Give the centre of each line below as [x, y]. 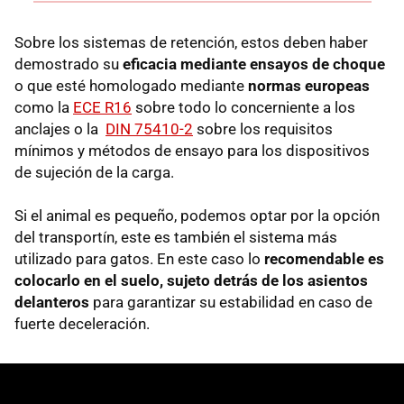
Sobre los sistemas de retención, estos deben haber [191, 42]
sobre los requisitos [263, 129]
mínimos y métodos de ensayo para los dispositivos [192, 150]
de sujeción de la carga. [94, 172]
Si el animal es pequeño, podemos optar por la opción [197, 215]
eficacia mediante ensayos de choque [254, 64]
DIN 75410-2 [149, 129]
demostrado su [69, 64]
